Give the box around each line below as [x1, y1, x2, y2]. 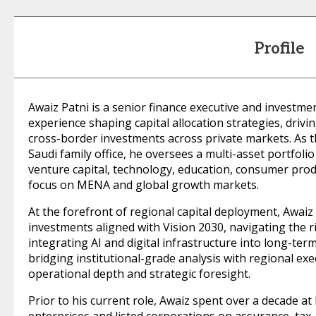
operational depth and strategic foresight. [28, 266, 250, 281]
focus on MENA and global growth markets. [28, 177, 259, 193]
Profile [255, 39, 305, 58]
